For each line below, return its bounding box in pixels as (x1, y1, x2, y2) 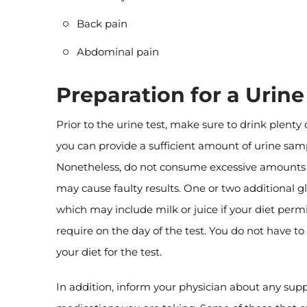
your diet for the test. (56, 245, 162, 258)
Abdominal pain (77, 45, 159, 58)
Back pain (77, 17, 127, 30)
